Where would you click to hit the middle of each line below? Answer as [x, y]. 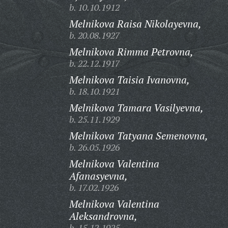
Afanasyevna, [98, 176]
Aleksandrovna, [103, 216]
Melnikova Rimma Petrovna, [131, 52]
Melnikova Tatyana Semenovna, [138, 136]
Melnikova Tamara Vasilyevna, [136, 108]
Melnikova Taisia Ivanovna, [129, 80]
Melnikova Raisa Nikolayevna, [135, 24]
